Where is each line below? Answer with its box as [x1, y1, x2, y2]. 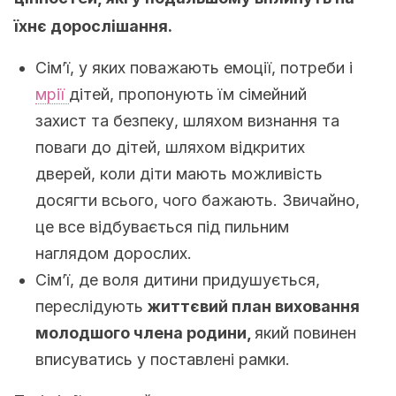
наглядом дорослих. [35, 244, 192, 263]
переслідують [35, 297, 148, 316]
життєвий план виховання [148, 297, 360, 316]
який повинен [255, 324, 356, 342]
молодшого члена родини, [35, 324, 255, 342]
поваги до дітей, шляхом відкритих [35, 138, 305, 156]
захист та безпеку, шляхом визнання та [35, 111, 339, 130]
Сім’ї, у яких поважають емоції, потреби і [35, 58, 353, 77]
